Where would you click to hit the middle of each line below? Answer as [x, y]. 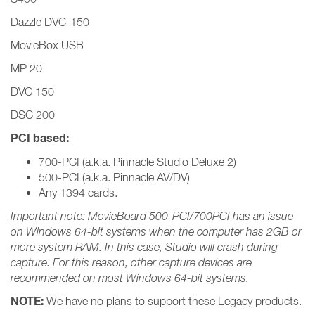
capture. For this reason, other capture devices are [131, 262]
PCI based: [40, 138]
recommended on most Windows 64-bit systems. [130, 278]
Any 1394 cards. [78, 193]
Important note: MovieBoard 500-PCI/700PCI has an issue [152, 216]
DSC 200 [33, 115]
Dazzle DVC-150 [50, 22]
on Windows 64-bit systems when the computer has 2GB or [156, 231]
